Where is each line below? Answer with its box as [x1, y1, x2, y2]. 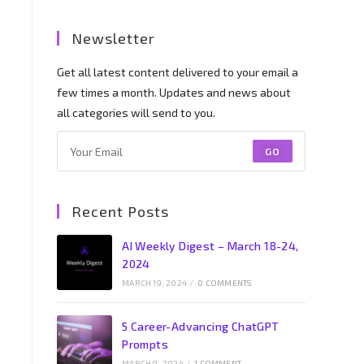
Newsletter [71, 29, 155, 47]
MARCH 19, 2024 [122, 278, 188, 288]
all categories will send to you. [57, 106, 215, 119]
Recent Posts [71, 202, 169, 220]
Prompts [122, 337, 169, 351]
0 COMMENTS [197, 278, 252, 288]
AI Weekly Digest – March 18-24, [122, 239, 299, 253]
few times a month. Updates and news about [57, 85, 291, 99]
